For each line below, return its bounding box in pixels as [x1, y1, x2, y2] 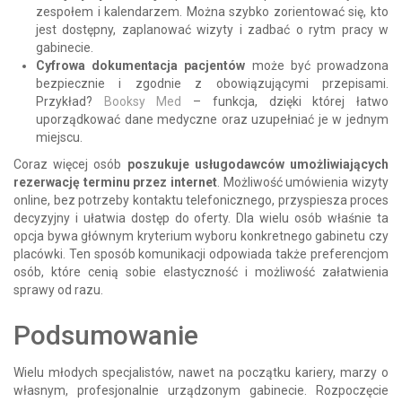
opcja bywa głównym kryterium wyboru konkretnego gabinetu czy [13, 228, 389, 243]
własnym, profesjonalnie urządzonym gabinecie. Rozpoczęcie [13, 382, 389, 398]
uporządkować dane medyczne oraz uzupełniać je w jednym [36, 111, 389, 127]
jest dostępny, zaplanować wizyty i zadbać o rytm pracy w [36, 22, 389, 37]
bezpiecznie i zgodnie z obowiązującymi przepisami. [36, 75, 389, 91]
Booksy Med [103, 93, 182, 109]
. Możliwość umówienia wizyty [217, 174, 389, 189]
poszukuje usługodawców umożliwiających [127, 156, 389, 171]
